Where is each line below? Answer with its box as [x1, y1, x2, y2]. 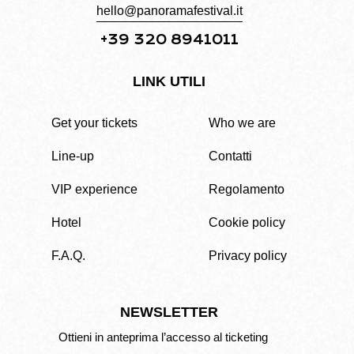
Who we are [209, 115, 276, 130]
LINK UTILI [133, 73, 205, 90]
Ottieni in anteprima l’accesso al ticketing [58, 330, 268, 344]
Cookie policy [209, 215, 285, 229]
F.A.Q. [51, 248, 85, 262]
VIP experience [51, 182, 137, 196]
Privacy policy [209, 248, 287, 262]
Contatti [209, 149, 252, 163]
